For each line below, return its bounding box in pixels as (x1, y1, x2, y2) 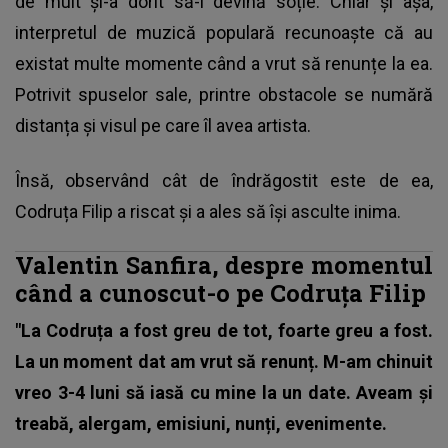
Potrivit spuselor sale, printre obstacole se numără (15, 83, 433, 105)
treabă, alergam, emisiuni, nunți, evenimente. (15, 412, 387, 434)
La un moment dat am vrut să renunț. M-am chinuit (15, 350, 433, 372)
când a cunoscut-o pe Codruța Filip (15, 276, 426, 308)
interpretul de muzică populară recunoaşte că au (15, 21, 433, 43)
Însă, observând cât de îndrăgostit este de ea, (15, 169, 433, 191)
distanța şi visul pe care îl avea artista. (15, 114, 311, 136)
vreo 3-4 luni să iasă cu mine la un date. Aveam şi (15, 381, 433, 403)
